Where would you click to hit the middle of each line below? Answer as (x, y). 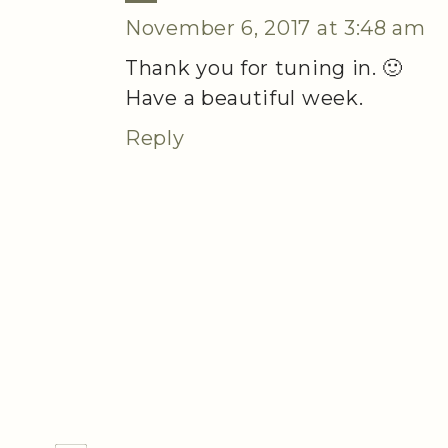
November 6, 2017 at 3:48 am (275, 28)
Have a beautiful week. (244, 98)
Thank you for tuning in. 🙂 (264, 68)
